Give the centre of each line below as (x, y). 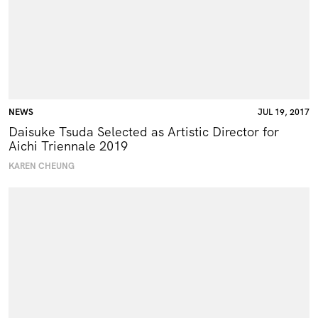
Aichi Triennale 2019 (68, 146)
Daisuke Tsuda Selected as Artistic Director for (144, 132)
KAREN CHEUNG (42, 166)
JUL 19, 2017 (284, 113)
